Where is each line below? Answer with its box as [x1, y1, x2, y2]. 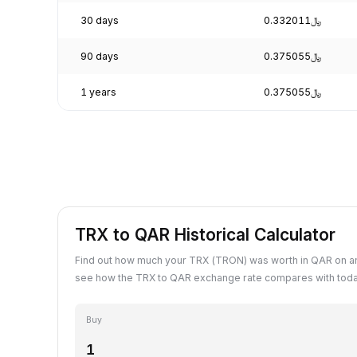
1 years [80, 85, 116, 98]
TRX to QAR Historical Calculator [75, 224, 335, 245]
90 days [80, 49, 119, 62]
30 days [80, 14, 119, 26]
